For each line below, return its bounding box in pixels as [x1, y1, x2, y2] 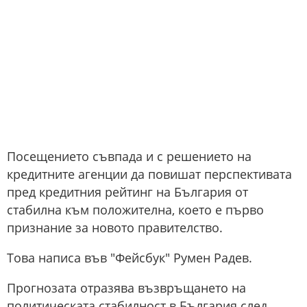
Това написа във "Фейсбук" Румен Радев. [7, 249, 252, 267]
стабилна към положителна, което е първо [7, 201, 264, 219]
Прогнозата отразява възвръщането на [7, 280, 246, 297]
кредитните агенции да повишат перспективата [7, 166, 292, 183]
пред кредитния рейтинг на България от [7, 184, 248, 201]
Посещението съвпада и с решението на [7, 148, 251, 165]
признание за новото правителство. [7, 219, 223, 236]
